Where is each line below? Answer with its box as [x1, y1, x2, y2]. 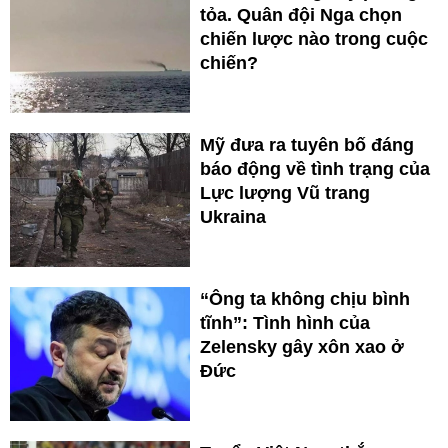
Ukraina [200, 207, 266, 228]
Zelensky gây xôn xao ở [200, 337, 404, 358]
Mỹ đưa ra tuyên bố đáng [200, 135, 414, 156]
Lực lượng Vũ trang [200, 183, 370, 204]
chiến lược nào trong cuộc [200, 29, 428, 50]
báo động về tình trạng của [200, 159, 430, 180]
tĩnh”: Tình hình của [200, 313, 370, 334]
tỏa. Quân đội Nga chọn [200, 5, 402, 26]
